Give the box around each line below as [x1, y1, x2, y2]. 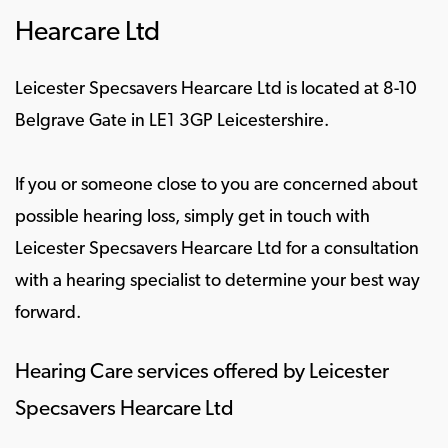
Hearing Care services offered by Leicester [15, 362, 389, 383]
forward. [15, 304, 81, 323]
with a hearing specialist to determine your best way [15, 272, 420, 291]
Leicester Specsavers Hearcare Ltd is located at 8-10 [15, 80, 417, 99]
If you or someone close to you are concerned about [15, 176, 418, 195]
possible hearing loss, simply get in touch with [15, 208, 370, 227]
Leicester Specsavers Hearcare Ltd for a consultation [15, 240, 419, 259]
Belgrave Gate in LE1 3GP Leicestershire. [15, 112, 329, 131]
